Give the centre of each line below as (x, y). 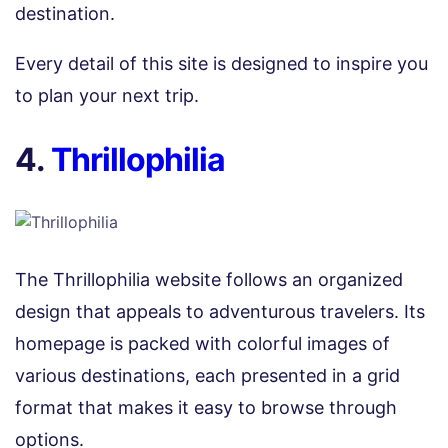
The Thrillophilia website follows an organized (209, 279)
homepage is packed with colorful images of (202, 343)
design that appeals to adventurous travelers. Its (220, 311)
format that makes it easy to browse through (206, 407)
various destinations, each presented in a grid (207, 375)
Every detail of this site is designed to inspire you (221, 64)
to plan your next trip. (107, 96)
